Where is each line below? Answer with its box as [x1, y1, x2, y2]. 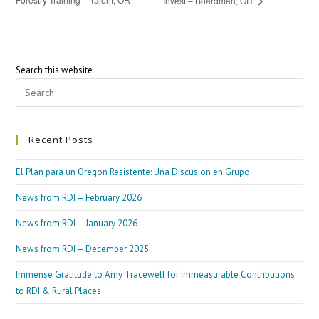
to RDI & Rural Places [16, 285, 102, 298]
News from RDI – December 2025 [16, 243, 150, 256]
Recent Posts [28, 133, 94, 147]
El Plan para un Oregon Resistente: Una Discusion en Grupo [16, 166, 251, 179]
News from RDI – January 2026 [16, 217, 138, 230]
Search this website [16, 64, 93, 77]
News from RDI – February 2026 [16, 192, 142, 204]
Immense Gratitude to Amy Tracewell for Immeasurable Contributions [16, 268, 296, 281]
